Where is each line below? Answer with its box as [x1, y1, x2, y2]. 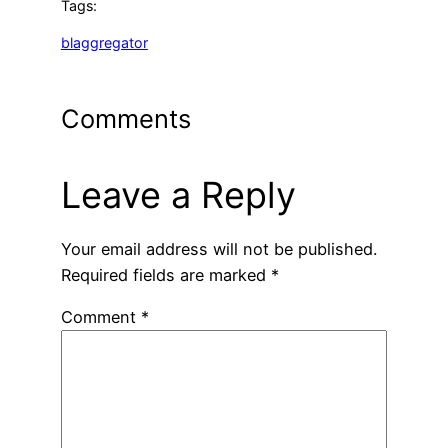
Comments [60, 102, 191, 134]
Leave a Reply [60, 172, 296, 217]
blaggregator [60, 33, 148, 51]
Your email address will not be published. [60, 238, 377, 259]
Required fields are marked [60, 264, 271, 285]
